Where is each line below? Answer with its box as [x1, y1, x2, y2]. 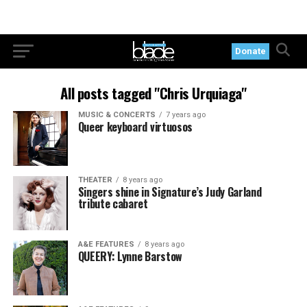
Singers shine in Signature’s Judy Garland [77, 183, 262, 200]
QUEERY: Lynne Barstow [77, 248, 182, 265]
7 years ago [165, 110, 206, 119]
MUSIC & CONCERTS [77, 110, 156, 119]
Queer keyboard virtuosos [77, 119, 193, 135]
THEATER [77, 175, 112, 184]
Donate [235, 46, 267, 56]
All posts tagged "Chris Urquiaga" [60, 82, 247, 103]
